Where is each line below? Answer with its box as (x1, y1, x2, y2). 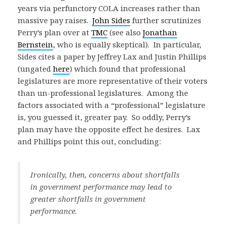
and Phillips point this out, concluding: (18, 136, 161, 146)
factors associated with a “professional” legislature (18, 100, 205, 110)
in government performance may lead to (30, 182, 172, 192)
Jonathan (143, 27, 177, 37)
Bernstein (18, 39, 53, 49)
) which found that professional (70, 64, 186, 74)
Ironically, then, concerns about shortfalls (30, 169, 180, 180)
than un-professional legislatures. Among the (18, 88, 188, 98)
